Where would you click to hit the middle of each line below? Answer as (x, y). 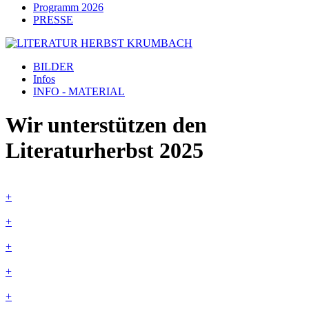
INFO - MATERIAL (79, 91)
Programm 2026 (68, 7)
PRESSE (53, 20)
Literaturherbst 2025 (104, 151)
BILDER (53, 67)
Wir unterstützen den (106, 125)
